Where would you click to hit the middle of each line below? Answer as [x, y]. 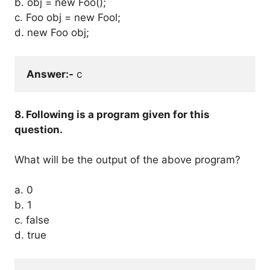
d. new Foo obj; [52, 33]
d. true [30, 235]
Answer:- [50, 74]
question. [39, 130]
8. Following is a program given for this [112, 115]
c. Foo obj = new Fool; [67, 17]
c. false [32, 220]
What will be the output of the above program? [127, 160]
